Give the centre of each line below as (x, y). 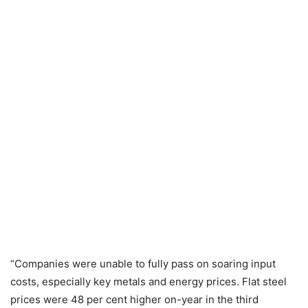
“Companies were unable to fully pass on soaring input (143, 264)
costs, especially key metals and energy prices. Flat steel (148, 282)
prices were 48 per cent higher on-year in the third (134, 299)
